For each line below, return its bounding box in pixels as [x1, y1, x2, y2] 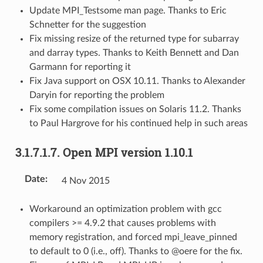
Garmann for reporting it [29, 62, 131, 72]
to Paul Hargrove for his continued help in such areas [29, 118, 248, 128]
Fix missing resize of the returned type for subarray [29, 33, 239, 43]
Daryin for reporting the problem [29, 90, 164, 100]
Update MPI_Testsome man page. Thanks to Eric [29, 5, 227, 15]
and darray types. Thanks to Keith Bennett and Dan [29, 48, 239, 58]
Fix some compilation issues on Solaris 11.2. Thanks [29, 104, 241, 114]
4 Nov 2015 [61, 176, 110, 186]
